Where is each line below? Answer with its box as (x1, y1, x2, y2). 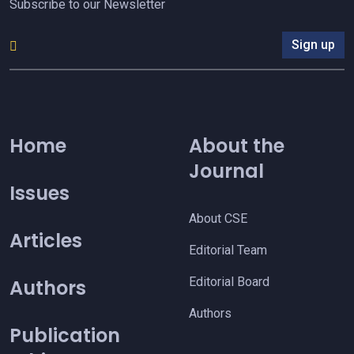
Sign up (292, 36, 335, 52)
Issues (9, 180, 70, 207)
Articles (9, 228, 82, 254)
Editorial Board (189, 274, 269, 290)
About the (189, 133, 284, 160)
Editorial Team (189, 243, 267, 258)
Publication (9, 322, 120, 349)
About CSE (189, 211, 247, 227)
